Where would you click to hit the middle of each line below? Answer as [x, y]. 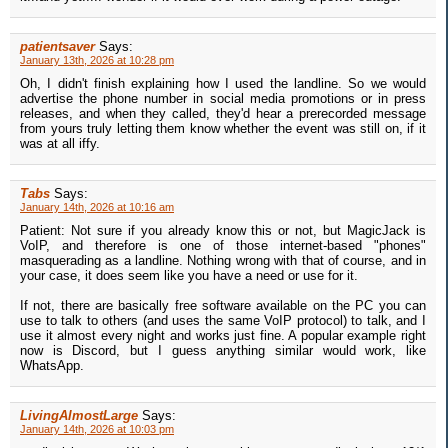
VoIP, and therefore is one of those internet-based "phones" [223, 246]
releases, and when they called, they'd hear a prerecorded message [223, 114]
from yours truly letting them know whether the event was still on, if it [223, 129]
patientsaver [57, 47]
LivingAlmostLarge [79, 416]
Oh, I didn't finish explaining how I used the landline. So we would [223, 84]
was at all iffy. [60, 144]
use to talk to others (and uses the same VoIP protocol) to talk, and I [223, 321]
